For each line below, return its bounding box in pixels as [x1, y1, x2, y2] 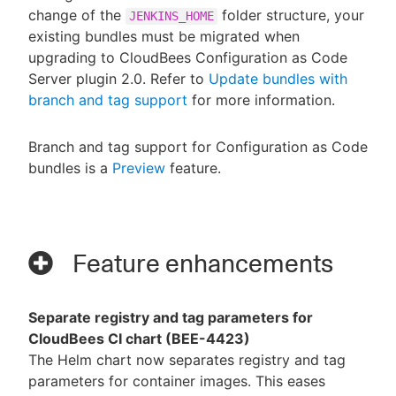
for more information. [187, 90, 335, 109]
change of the [28, 5, 126, 24]
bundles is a [28, 158, 112, 177]
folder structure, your [217, 5, 364, 24]
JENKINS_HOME [129, 8, 214, 23]
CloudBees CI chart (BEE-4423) [28, 329, 250, 347]
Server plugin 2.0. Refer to [28, 69, 209, 88]
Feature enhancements [67, 247, 333, 278]
